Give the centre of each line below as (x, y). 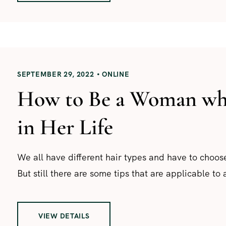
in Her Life (65, 127)
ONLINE (116, 74)
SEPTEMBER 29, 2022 (56, 74)
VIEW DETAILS (64, 216)
